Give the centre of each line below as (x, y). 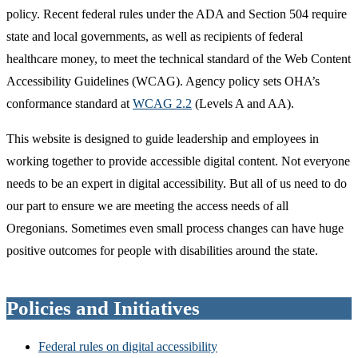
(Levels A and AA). (243, 103)
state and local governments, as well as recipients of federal (155, 36)
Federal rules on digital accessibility (128, 347)
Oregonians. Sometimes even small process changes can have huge (175, 228)
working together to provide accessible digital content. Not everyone (178, 161)
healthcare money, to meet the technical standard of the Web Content (179, 58)
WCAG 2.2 (162, 103)
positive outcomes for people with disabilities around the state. (162, 250)
